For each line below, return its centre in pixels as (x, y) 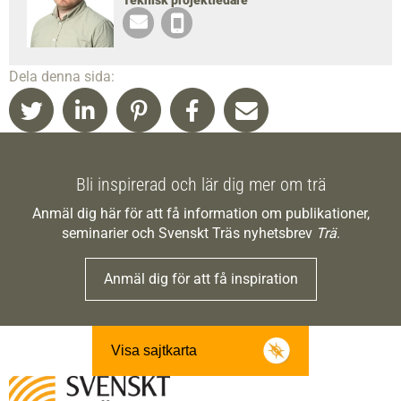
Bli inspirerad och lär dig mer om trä (200, 185)
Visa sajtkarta (154, 351)
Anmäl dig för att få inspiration (200, 279)
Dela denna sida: (62, 77)
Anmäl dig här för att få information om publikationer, (200, 214)
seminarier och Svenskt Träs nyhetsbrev (188, 234)
